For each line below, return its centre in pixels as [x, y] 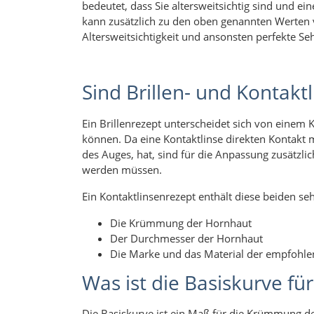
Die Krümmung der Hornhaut [181, 223]
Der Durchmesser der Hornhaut [186, 238]
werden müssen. [122, 169]
